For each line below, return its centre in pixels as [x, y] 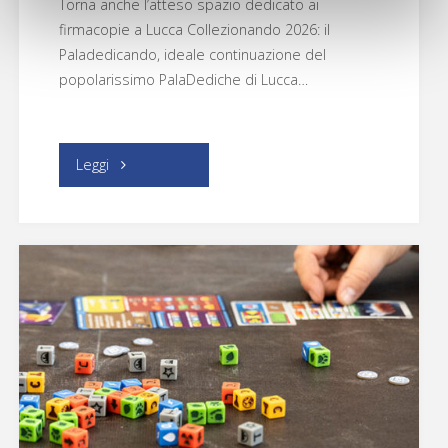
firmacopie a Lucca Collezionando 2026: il [195, 29]
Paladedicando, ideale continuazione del [193, 54]
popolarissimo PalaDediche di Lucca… [184, 79]
